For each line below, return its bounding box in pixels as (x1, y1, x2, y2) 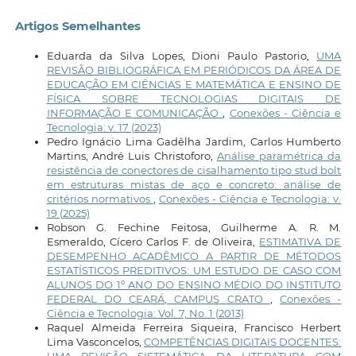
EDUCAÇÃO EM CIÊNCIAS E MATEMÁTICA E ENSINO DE (46, 78, 342, 91)
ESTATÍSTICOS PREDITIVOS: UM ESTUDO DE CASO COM (46, 264, 342, 277)
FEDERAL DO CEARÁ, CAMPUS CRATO (46, 292, 270, 305)
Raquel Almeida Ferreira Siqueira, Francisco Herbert (46, 321, 342, 334)
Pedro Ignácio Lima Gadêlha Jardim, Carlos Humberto (46, 135, 342, 148)
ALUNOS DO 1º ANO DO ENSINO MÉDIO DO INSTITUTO (46, 278, 342, 291)
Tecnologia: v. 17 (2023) (46, 121, 161, 133)
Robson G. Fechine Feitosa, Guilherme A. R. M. (46, 221, 342, 234)
